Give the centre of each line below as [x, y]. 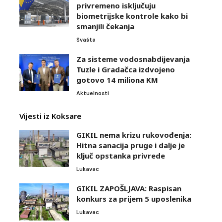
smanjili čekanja [105, 26]
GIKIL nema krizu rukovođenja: [134, 135]
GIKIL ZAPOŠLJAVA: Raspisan [129, 188]
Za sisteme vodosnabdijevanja [133, 59]
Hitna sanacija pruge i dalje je [131, 145]
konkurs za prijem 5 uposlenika [134, 198]
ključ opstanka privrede [121, 155]
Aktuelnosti [93, 93]
